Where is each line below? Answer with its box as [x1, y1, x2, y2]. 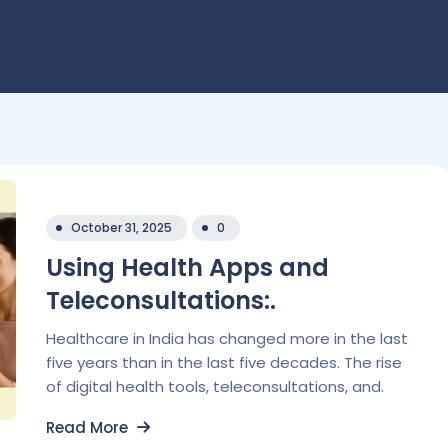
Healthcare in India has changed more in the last [46, 328, 408, 349]
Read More [46, 417, 132, 438]
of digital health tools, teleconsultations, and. [46, 376, 384, 397]
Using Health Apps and [46, 251, 329, 284]
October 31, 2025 [71, 219, 172, 236]
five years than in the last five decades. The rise [46, 352, 402, 373]
